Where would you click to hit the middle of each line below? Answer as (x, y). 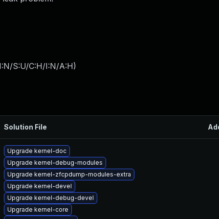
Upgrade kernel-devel (40, 186)
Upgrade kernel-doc (37, 151)
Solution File (25, 127)
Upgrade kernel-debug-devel (51, 198)
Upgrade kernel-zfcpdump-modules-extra (69, 174)
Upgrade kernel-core (38, 209)
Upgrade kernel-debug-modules (55, 163)
